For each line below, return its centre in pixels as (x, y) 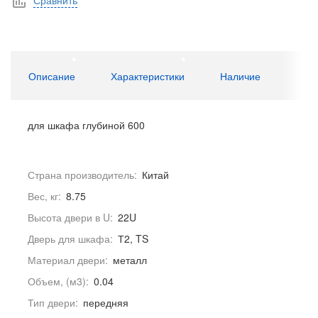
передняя (106, 303)
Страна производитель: (82, 175)
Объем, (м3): (58, 281)
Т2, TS (133, 239)
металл (130, 260)
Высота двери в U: (70, 218)
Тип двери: (53, 303)
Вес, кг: (44, 196)
